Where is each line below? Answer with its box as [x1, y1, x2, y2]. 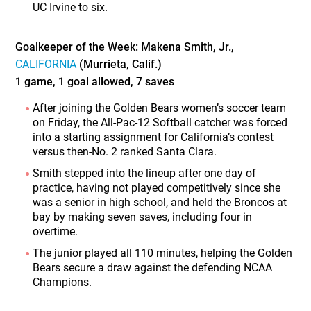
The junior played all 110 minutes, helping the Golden [33, 246, 293, 260]
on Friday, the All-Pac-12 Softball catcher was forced [33, 115, 288, 129]
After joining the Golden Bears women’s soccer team [33, 101, 287, 115]
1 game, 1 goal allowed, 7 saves [15, 74, 175, 88]
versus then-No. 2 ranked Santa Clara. [33, 144, 217, 158]
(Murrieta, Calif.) [76, 57, 162, 71]
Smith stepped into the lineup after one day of [33, 166, 257, 180]
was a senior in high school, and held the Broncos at [33, 195, 287, 209]
